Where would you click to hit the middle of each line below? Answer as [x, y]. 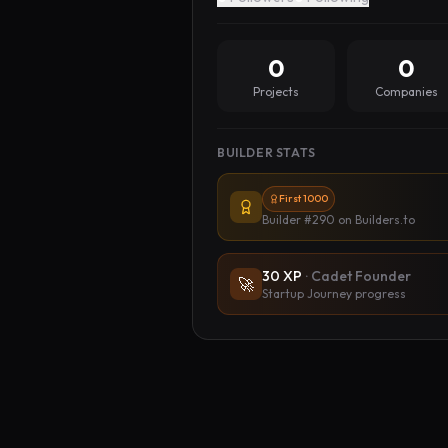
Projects [276, 91]
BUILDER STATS [266, 152]
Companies [406, 91]
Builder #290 [298, 219]
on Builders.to [375, 219]
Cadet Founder [361, 276]
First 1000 [303, 198]
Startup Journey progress [334, 293]
